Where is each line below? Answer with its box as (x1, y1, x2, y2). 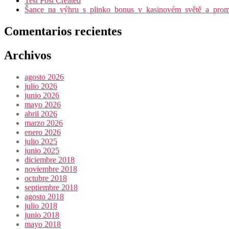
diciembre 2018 (25, 155, 75, 164)
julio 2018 (25, 201, 57, 210)
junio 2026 (25, 90, 59, 100)
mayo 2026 (25, 100, 61, 109)
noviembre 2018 (25, 164, 77, 173)
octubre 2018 (25, 173, 67, 182)
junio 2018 (25, 210, 59, 219)
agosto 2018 (25, 192, 64, 201)
